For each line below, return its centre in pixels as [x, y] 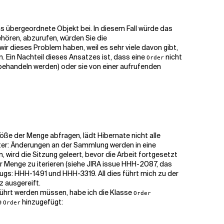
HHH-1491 [31, 173]
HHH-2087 [139, 164]
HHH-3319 [79, 173]
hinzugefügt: [42, 202]
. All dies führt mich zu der [137, 173]
